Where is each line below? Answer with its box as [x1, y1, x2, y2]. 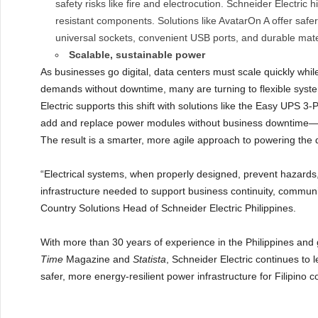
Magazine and [63, 253, 133, 265]
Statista [133, 253, 166, 265]
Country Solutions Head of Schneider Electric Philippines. [40, 202, 296, 214]
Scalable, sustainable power [69, 49, 205, 60]
